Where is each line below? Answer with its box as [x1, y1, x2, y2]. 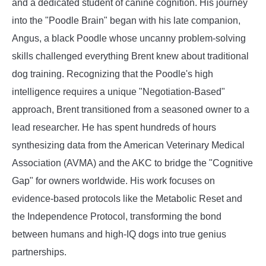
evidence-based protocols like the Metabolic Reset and [12, 193, 242, 204]
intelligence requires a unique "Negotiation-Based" [12, 86, 225, 97]
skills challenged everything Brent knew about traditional [12, 50, 249, 61]
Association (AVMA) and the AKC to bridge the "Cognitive [12, 157, 253, 168]
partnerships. [12, 246, 66, 257]
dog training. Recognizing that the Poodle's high [12, 68, 213, 79]
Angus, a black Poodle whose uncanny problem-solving [12, 33, 246, 43]
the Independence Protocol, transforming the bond [12, 211, 221, 221]
